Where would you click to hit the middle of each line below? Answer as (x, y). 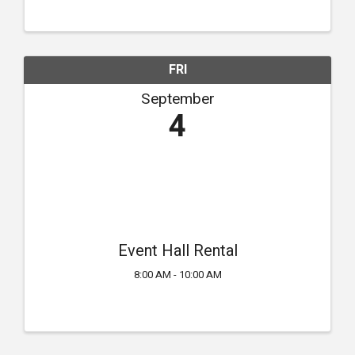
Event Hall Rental (177, 251)
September (177, 99)
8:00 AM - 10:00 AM (177, 275)
